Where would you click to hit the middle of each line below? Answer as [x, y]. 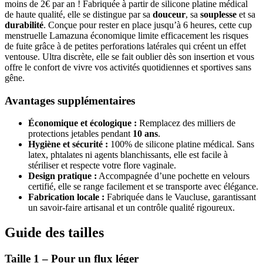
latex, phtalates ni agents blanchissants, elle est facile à [128, 155]
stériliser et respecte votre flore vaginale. [102, 166]
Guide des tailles [54, 233]
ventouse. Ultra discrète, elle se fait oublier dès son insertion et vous [129, 56]
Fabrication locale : [66, 197]
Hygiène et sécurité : [68, 144]
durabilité [24, 25]
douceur [169, 14]
